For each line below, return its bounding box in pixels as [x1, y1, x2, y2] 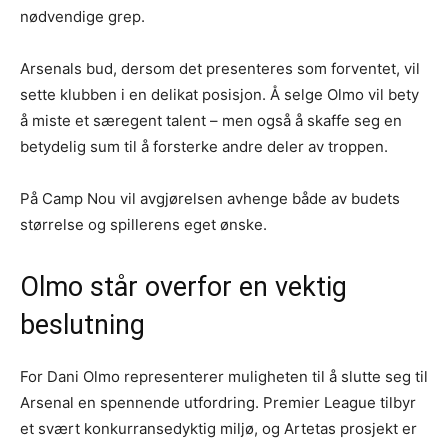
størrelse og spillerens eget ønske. [20, 215, 267, 235]
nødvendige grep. [20, 7, 145, 27]
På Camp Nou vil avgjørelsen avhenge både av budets [20, 189, 400, 209]
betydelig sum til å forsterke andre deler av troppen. [20, 137, 388, 157]
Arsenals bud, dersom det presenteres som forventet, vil [20, 59, 420, 79]
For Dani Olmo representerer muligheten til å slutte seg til [20, 367, 428, 387]
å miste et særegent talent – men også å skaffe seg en [20, 111, 402, 131]
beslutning [20, 309, 145, 342]
